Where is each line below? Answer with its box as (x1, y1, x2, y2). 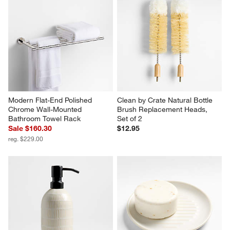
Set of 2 (117, 113, 142, 123)
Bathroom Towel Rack (8, 113, 81, 123)
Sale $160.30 (8, 123, 52, 133)
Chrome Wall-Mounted (8, 104, 84, 114)
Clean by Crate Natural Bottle (117, 95, 215, 105)
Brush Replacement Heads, (117, 104, 209, 114)
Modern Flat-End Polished (8, 95, 94, 105)
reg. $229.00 (8, 134, 44, 143)
